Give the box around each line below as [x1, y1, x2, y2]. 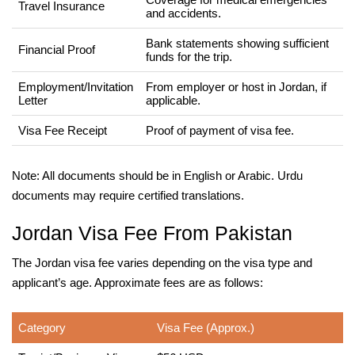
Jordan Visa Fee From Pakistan [12, 221, 292, 244]
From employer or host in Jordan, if [146, 79, 326, 94]
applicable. [146, 93, 200, 107]
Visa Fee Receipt [18, 123, 107, 137]
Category [18, 320, 66, 334]
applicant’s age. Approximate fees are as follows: [12, 275, 263, 289]
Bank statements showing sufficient [146, 36, 329, 50]
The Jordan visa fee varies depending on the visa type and [12, 255, 312, 269]
